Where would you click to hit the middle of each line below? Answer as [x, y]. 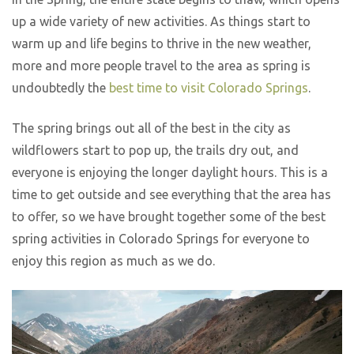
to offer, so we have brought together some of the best [169, 217]
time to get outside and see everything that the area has [171, 195]
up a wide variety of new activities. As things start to [161, 22]
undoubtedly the [60, 88]
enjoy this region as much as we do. [115, 261]
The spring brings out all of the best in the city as [151, 128]
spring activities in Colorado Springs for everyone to [161, 239]
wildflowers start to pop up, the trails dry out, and [155, 151]
